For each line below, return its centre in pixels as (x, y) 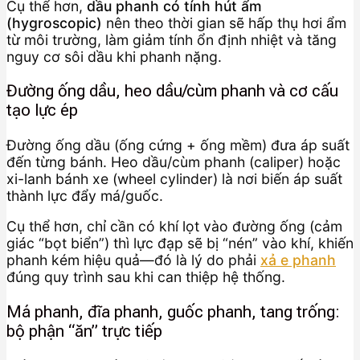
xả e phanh (298, 260)
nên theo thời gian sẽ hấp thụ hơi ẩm (224, 22)
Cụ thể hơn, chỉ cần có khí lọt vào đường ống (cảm (174, 227)
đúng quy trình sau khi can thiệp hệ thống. (146, 277)
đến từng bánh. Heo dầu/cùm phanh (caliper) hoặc (174, 162)
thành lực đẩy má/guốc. (85, 195)
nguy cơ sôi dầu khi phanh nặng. (114, 56)
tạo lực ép (42, 110)
